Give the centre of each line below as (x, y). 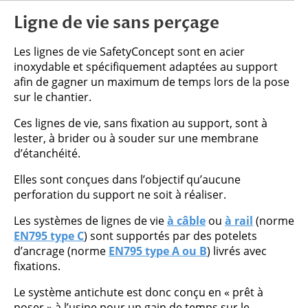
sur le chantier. (53, 97)
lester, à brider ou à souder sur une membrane (136, 139)
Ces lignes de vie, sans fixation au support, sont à (141, 123)
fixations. (37, 266)
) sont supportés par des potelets (170, 236)
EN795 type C (49, 236)
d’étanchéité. (47, 154)
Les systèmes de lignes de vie (90, 221)
